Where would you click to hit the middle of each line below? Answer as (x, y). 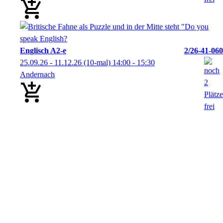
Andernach (37, 74)
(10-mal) (97, 62)
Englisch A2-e (43, 51)
